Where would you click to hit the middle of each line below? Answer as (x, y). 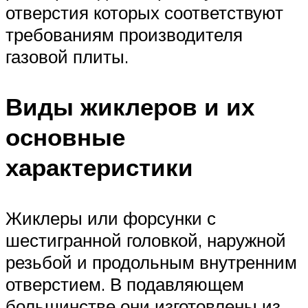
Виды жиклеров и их (130, 107)
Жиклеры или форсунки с (111, 218)
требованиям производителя (124, 35)
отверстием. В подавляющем (125, 284)
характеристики (99, 167)
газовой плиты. (67, 57)
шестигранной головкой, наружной (146, 240)
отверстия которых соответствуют (144, 13)
